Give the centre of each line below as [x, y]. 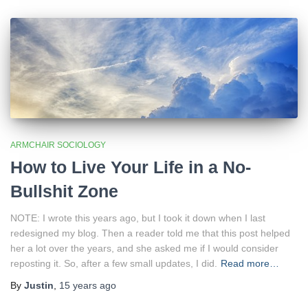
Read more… [250, 263]
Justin [39, 285]
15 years [78, 285]
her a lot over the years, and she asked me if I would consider [144, 248]
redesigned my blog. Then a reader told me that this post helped [150, 233]
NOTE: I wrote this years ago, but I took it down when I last [138, 218]
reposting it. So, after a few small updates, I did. [114, 263]
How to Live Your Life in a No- [131, 167]
